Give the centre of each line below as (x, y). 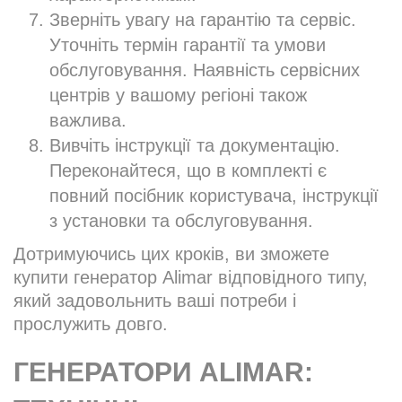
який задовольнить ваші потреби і (155, 301)
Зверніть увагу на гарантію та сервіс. (203, 20)
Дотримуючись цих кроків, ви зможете (171, 254)
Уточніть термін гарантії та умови (188, 45)
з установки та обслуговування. (181, 221)
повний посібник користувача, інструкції (214, 196)
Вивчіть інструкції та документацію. (195, 146)
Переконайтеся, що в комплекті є (188, 171)
